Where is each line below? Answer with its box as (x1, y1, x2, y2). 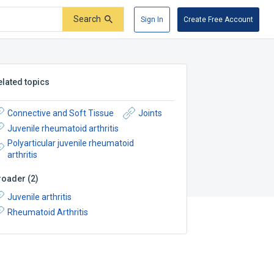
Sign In (141, 15, 163, 24)
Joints (138, 108, 163, 118)
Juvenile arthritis (7, 191, 72, 202)
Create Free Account (183, 15, 253, 24)
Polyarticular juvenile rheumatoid (7, 138, 135, 148)
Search (73, 14, 101, 24)
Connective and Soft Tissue (7, 108, 114, 118)
